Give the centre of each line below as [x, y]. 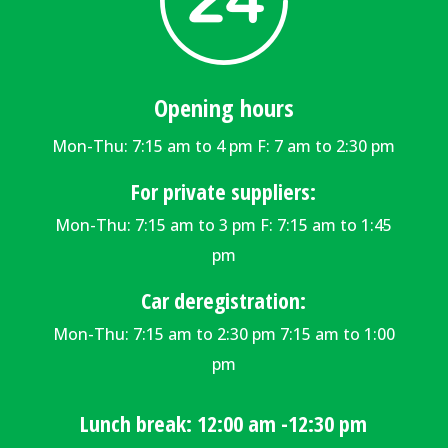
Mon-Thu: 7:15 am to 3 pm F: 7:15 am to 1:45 [224, 224]
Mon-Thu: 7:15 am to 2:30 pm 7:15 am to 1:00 [223, 333]
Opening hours [223, 107]
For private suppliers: [224, 190]
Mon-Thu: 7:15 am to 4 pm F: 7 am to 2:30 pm [224, 145]
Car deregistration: [224, 299]
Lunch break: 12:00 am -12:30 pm [224, 422]
